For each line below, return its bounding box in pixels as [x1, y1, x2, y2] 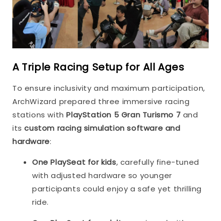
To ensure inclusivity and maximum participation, [12, 83, 205, 94]
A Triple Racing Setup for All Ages [12, 60, 184, 74]
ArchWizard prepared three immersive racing [12, 96, 190, 107]
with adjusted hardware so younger [32, 170, 172, 181]
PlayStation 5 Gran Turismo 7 [66, 110, 181, 120]
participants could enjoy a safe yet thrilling [32, 184, 202, 194]
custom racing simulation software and [24, 123, 181, 134]
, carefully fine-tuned [116, 157, 199, 168]
